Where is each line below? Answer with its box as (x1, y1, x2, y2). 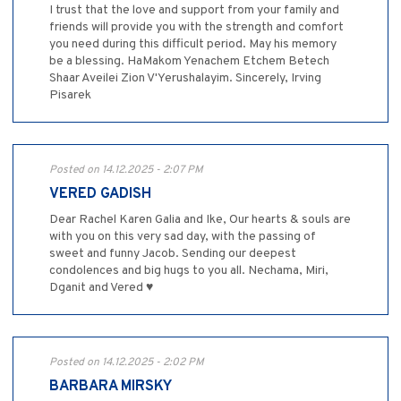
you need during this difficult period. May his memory (49, 36, 337, 52)
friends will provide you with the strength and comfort (49, 19, 344, 35)
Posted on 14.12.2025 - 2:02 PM (49, 354, 204, 370)
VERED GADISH (49, 184, 151, 203)
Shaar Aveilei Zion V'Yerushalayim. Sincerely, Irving (49, 70, 321, 86)
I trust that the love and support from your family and (49, 2, 339, 18)
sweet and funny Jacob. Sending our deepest (49, 245, 296, 261)
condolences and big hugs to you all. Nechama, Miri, (49, 262, 328, 278)
